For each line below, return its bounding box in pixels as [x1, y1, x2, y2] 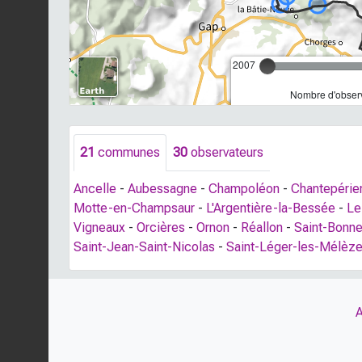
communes [95, 144, 160, 160]
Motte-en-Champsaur [74, 200, 195, 216]
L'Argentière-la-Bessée [206, 200, 335, 216]
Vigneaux [74, 219, 125, 235]
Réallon [241, 219, 283, 235]
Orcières [137, 219, 185, 235]
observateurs [191, 144, 263, 160]
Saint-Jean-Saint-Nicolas [74, 238, 215, 255]
